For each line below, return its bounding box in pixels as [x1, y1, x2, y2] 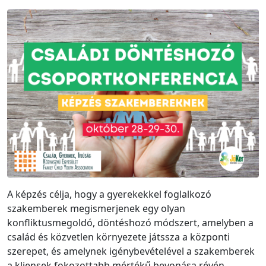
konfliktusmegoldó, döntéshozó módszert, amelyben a [7, 216, 254, 229]
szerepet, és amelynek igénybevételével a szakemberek [7, 244, 255, 258]
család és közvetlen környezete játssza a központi [7, 230, 230, 243]
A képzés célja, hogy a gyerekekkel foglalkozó [7, 187, 211, 201]
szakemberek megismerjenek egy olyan [7, 201, 185, 215]
